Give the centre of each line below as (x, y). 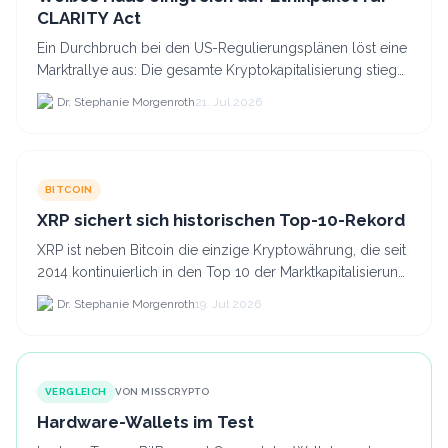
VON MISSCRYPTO (162, 392)
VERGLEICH (76, 392)
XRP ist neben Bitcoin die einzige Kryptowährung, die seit (221, 249)
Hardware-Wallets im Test (145, 422)
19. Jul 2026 (228, 304)
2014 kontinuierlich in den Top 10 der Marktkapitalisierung (222, 271)
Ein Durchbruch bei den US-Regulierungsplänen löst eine (222, 47)
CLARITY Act (89, 17)
